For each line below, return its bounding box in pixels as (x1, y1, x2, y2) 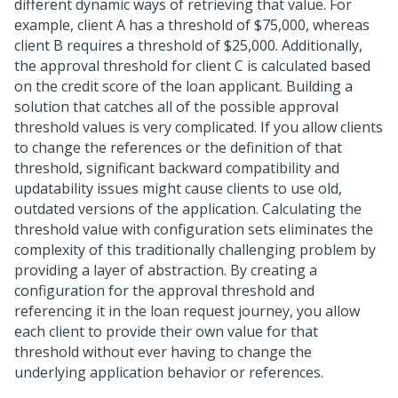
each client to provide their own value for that (14, 322, 318, 341)
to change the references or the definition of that (14, 138, 342, 157)
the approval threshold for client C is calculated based (14, 56, 370, 76)
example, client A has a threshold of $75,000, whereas (14, 15, 370, 35)
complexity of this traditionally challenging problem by (14, 240, 376, 259)
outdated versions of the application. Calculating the (14, 199, 362, 219)
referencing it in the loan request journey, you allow (14, 301, 360, 321)
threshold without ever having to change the (14, 342, 312, 362)
